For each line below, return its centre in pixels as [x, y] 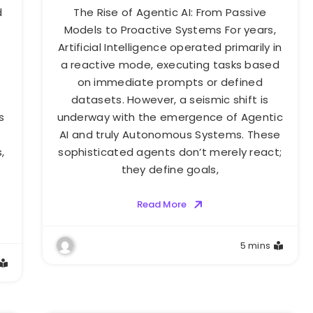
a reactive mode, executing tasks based [170, 64]
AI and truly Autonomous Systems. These [170, 134]
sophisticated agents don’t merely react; [170, 152]
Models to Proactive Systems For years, [170, 29]
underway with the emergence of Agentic [170, 117]
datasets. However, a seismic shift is [170, 99]
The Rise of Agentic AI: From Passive [170, 12]
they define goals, [170, 169]
